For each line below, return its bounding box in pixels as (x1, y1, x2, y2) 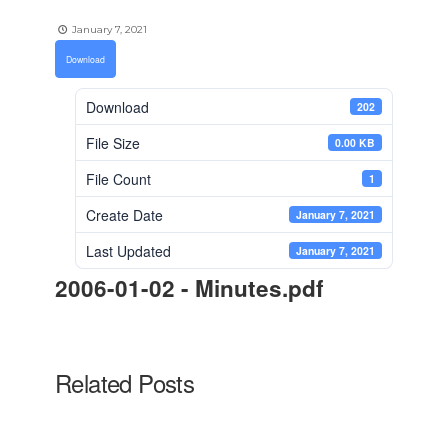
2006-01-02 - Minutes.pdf (55, 272, 324, 304)
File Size (86, 132, 140, 153)
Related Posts (55, 365, 195, 400)
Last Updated (86, 240, 171, 261)
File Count (86, 168, 151, 189)
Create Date (86, 204, 163, 225)
